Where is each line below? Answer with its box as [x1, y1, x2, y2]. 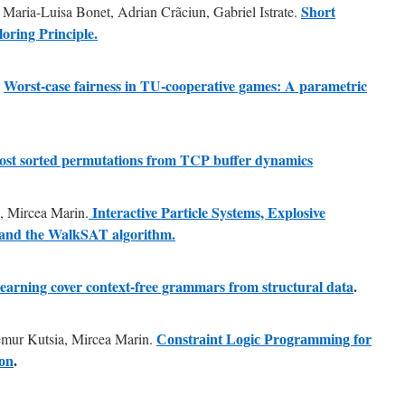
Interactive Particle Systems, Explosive [89, 202, 325, 222]
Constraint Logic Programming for [156, 332, 372, 347]
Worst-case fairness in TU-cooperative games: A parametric [4, 75, 367, 96]
